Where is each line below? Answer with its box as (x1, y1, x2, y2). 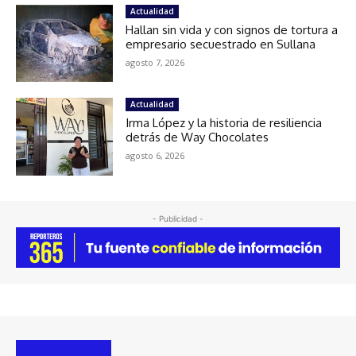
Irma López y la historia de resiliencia (126, 115, 323, 131)
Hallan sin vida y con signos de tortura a (126, 21, 339, 37)
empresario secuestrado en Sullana (126, 36, 316, 52)
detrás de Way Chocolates (126, 130, 269, 145)
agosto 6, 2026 (126, 149, 185, 162)
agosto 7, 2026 (126, 56, 185, 68)
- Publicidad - (153, 214, 203, 224)
